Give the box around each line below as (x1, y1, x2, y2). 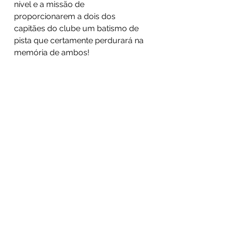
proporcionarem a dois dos (14, 12, 118, 21)
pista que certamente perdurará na (14, 36, 146, 45)
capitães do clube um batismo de (14, 24, 141, 33)
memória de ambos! (14, 48, 89, 57)
